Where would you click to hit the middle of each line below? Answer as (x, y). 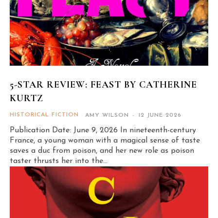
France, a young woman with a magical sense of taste (105, 140)
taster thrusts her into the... (59, 161)
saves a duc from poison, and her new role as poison (102, 151)
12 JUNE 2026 (160, 115)
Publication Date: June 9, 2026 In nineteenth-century (103, 130)
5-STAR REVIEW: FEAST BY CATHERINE (103, 84)
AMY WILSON (107, 115)
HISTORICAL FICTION (44, 115)
